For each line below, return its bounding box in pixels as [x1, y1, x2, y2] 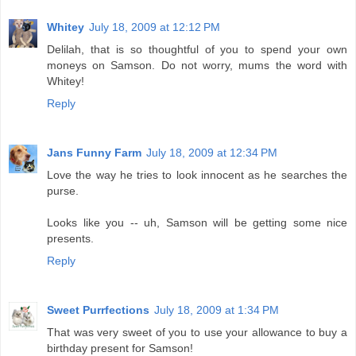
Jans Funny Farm [47, 146, 141, 159]
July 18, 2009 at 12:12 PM [89, 21, 220, 34]
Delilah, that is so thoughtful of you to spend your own [47, 43, 347, 56]
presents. [47, 232, 94, 245]
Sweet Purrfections [47, 303, 149, 316]
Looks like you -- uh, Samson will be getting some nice [47, 216, 347, 229]
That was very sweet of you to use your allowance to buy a [47, 325, 347, 339]
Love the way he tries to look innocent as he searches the [47, 168, 347, 181]
